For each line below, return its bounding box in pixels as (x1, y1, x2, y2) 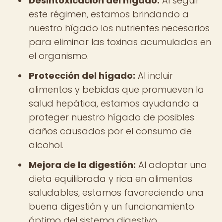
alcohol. (29, 139, 63, 151)
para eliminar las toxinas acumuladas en (29, 36, 211, 48)
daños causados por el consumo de (29, 125, 192, 137)
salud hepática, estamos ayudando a (29, 97, 199, 110)
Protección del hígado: (29, 69, 135, 82)
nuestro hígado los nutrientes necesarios (29, 22, 210, 34)
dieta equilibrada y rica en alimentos (29, 172, 192, 185)
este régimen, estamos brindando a (29, 8, 189, 20)
